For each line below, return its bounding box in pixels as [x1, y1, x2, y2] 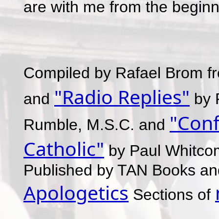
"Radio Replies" [54, 84, 190, 109]
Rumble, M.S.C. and [23, 116, 170, 133]
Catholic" [23, 135, 104, 161]
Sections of [129, 186, 215, 203]
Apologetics [23, 179, 129, 205]
